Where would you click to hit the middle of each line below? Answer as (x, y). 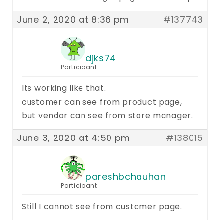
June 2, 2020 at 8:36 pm (73, 19)
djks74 (101, 58)
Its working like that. (64, 88)
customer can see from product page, (102, 102)
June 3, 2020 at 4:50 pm (74, 137)
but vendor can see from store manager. (107, 115)
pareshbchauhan (126, 176)
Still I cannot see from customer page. (102, 206)
